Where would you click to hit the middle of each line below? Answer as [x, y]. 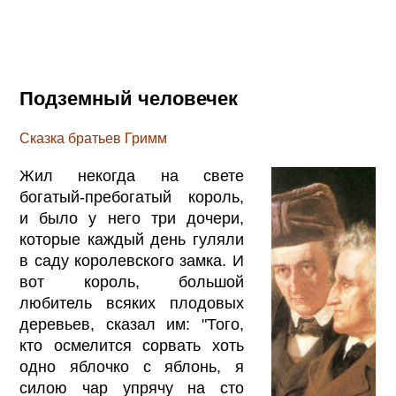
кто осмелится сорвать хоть [132, 345]
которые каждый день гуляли [132, 239]
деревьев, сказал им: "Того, [132, 324]
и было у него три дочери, [132, 218]
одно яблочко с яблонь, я [132, 366]
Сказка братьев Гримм [94, 138]
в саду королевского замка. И [132, 260]
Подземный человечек [129, 99]
